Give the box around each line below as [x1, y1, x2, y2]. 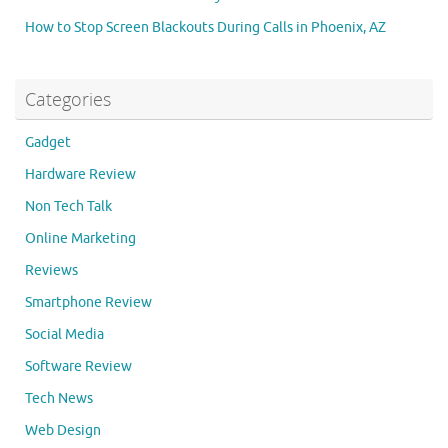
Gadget [25, 134, 71, 152]
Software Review [25, 358, 132, 376]
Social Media [25, 326, 104, 344]
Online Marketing [25, 230, 136, 248]
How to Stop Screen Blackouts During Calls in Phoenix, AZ [25, 19, 386, 37]
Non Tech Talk [25, 198, 112, 216]
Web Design [25, 422, 101, 440]
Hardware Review [25, 166, 136, 184]
